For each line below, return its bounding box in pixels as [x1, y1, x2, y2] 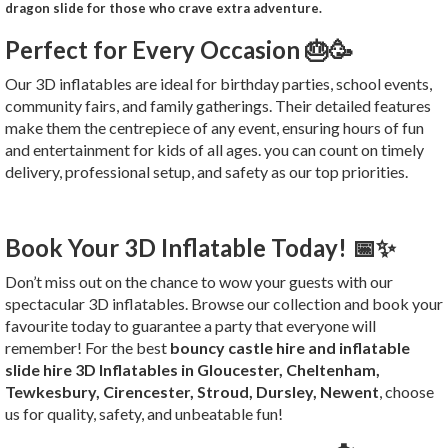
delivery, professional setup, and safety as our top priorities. [5, 162, 408, 182]
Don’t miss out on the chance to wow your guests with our [5, 272, 393, 292]
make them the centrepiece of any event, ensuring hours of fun [5, 118, 424, 138]
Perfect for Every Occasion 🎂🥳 [5, 35, 353, 65]
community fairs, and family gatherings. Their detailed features [5, 96, 431, 116]
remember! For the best [5, 338, 170, 358]
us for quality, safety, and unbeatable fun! [5, 404, 283, 424]
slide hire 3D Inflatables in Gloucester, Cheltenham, [5, 360, 380, 380]
